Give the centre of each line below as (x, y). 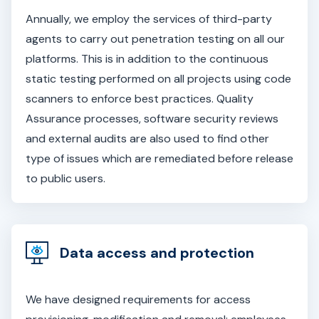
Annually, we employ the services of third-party (149, 19)
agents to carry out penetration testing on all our (155, 39)
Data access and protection (157, 253)
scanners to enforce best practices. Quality (140, 99)
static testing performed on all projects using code (158, 79)
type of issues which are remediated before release (159, 158)
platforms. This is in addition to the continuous (147, 59)
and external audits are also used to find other (147, 138)
